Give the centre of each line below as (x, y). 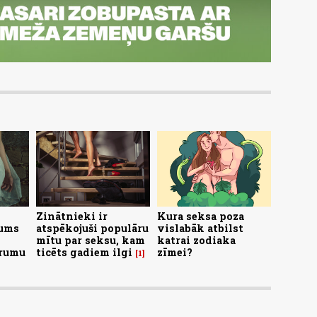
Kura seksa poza (201, 216)
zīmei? (175, 252)
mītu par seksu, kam (91, 240)
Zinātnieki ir (72, 216)
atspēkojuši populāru (92, 228)
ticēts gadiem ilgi (84, 252)
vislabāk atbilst (200, 228)
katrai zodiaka (196, 240)
